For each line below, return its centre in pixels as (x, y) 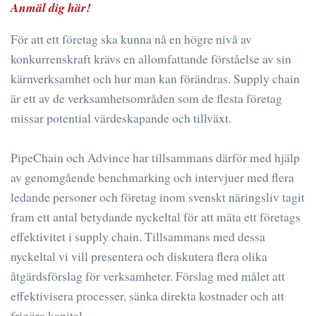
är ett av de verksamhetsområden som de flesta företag (146, 98)
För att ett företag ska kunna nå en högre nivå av (131, 38)
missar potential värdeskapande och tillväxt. (121, 117)
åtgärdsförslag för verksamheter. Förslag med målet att (148, 275)
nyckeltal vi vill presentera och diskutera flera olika (139, 256)
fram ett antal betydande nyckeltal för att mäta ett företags (156, 216)
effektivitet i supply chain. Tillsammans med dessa (138, 236)
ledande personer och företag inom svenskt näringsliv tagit (158, 196)
